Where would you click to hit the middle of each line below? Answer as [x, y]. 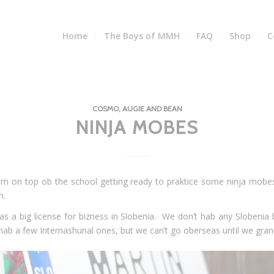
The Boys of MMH [142, 36]
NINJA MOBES [137, 128]
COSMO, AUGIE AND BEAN [137, 109]
